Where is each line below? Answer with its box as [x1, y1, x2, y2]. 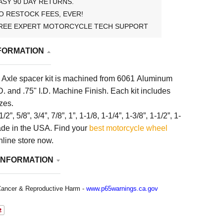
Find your [54, 123, 89, 132]
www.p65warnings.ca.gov [86, 184, 158, 192]
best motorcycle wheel [89, 123, 167, 132]
